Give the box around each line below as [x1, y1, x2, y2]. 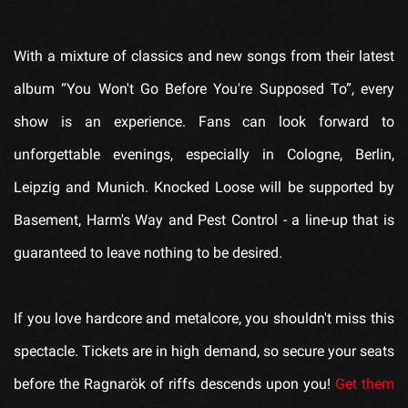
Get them [334, 374, 395, 393]
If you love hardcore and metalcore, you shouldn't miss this [14, 309, 394, 327]
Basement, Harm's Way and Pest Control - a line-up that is [14, 210, 394, 229]
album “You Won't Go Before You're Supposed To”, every [14, 79, 394, 97]
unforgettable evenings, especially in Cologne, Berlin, [14, 145, 394, 163]
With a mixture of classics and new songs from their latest [14, 46, 394, 65]
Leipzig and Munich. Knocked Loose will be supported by [14, 178, 394, 196]
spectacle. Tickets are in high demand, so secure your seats [14, 342, 394, 360]
